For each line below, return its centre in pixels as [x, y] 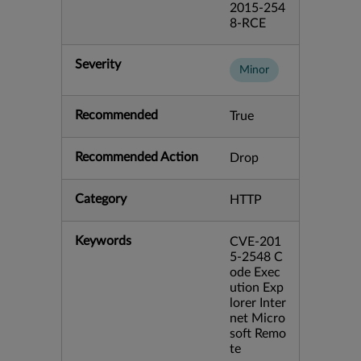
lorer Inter [258, 303]
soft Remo [258, 334]
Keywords [103, 241]
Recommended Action [137, 157]
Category [101, 199]
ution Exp [257, 288]
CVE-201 [255, 242]
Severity [98, 64]
